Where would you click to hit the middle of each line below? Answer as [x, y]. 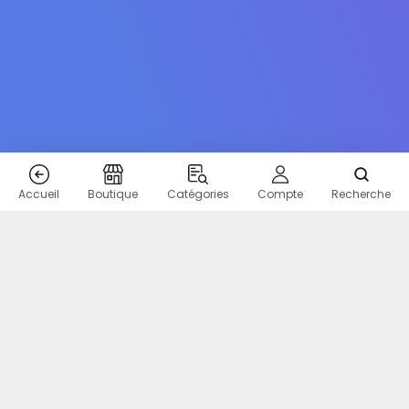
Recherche [361, 194]
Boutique [113, 194]
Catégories [198, 194]
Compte [280, 194]
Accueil [39, 194]
